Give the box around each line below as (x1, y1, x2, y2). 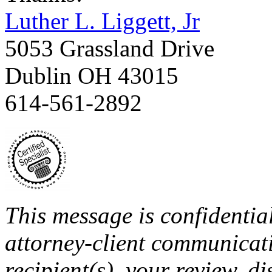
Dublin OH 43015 (5, 63, 178, 89)
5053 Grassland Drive (5, 35, 214, 62)
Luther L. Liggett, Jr (5, 8, 200, 35)
